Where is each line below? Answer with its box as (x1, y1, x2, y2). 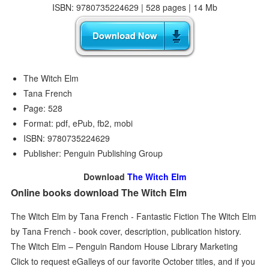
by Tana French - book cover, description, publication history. (11, 225, 242, 237)
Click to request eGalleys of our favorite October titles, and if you (11, 255, 256, 267)
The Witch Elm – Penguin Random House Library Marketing (11, 240, 238, 252)
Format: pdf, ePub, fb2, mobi (23, 117, 133, 129)
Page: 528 (23, 102, 63, 114)
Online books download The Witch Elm (11, 186, 187, 199)
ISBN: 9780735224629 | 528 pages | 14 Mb (52, 1, 217, 13)
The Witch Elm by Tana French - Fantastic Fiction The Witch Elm (11, 210, 257, 222)
